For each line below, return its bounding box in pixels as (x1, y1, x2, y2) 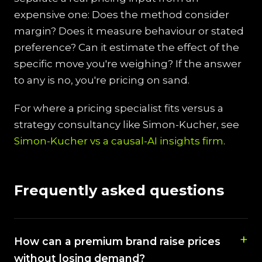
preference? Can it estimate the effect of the (14, 42, 239, 53)
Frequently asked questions (14, 182, 224, 199)
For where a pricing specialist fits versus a (14, 102, 223, 114)
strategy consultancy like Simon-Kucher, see (14, 119, 239, 130)
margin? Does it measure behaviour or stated (14, 25, 244, 37)
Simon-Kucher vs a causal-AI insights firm (14, 135, 223, 147)
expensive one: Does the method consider (14, 9, 229, 20)
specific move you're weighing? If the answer (14, 58, 242, 70)
